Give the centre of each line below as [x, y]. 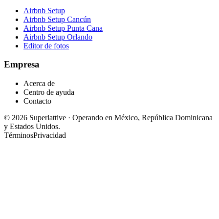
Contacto [37, 101]
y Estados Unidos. [32, 126]
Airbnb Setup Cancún [57, 19]
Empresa [22, 65]
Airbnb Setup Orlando [58, 37]
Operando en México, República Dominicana [142, 118]
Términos [19, 135]
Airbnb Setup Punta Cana [63, 28]
